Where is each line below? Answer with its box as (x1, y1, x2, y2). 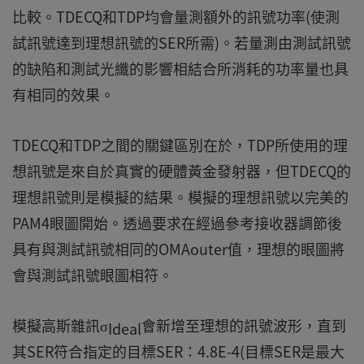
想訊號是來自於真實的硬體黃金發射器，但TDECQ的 (12, 159, 351, 182)
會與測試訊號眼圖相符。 (12, 263, 173, 286)
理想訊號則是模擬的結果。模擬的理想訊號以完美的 (12, 185, 349, 208)
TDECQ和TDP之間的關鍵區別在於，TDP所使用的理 (12, 133, 348, 156)
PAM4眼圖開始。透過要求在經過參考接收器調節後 (12, 211, 342, 234)
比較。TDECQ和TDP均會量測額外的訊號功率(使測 (12, 5, 340, 28)
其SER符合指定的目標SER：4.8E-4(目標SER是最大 (12, 340, 344, 362)
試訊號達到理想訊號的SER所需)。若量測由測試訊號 (12, 31, 351, 54)
